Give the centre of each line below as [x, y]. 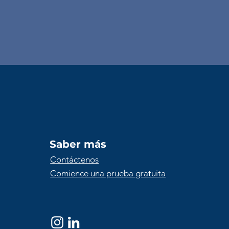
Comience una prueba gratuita [108, 173]
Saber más [78, 144]
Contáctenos [75, 159]
